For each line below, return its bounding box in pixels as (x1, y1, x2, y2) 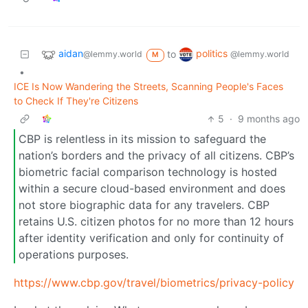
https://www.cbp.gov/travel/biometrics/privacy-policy (14, 276, 294, 290)
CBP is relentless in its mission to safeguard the (19, 131, 266, 146)
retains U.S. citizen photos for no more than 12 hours (19, 214, 294, 228)
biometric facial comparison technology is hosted (19, 164, 277, 179)
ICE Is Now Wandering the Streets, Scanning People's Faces (14, 80, 283, 93)
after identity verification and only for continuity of (19, 230, 284, 245)
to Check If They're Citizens (14, 95, 138, 107)
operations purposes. (19, 247, 129, 261)
